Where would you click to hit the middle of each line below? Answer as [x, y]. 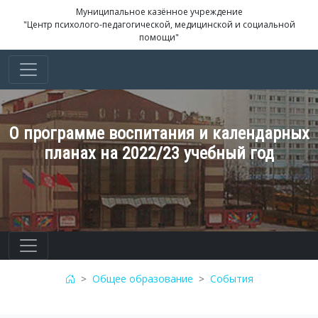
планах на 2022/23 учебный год [159, 153]
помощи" [159, 37]
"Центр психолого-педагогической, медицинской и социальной [159, 24]
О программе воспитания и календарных [159, 133]
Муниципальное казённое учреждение [159, 12]
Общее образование [142, 279]
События [231, 279]
